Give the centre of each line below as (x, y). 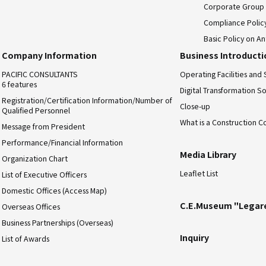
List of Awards (26, 238)
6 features (20, 85)
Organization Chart (35, 159)
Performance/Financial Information (63, 143)
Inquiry (195, 238)
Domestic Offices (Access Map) (55, 191)
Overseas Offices (31, 207)
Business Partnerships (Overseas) (58, 222)
